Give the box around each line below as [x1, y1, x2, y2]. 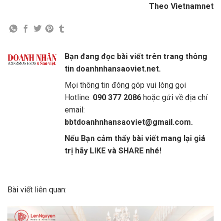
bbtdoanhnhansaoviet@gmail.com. [65, 117, 193, 127]
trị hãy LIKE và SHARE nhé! [65, 146, 161, 156]
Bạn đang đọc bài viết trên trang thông [65, 52, 207, 62]
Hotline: [65, 93, 91, 103]
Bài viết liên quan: [7, 185, 67, 195]
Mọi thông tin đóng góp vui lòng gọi [65, 80, 186, 90]
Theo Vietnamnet [149, 1, 214, 11]
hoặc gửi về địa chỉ [141, 93, 208, 103]
